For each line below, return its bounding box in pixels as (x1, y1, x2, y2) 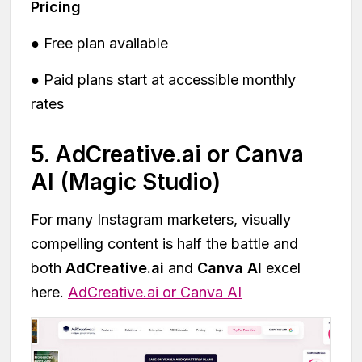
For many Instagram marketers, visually (31, 210, 291, 228)
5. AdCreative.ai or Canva (31, 140, 304, 168)
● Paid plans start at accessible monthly (31, 70, 296, 88)
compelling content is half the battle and (31, 234, 298, 252)
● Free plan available (31, 34, 168, 52)
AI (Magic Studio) (31, 167, 221, 196)
